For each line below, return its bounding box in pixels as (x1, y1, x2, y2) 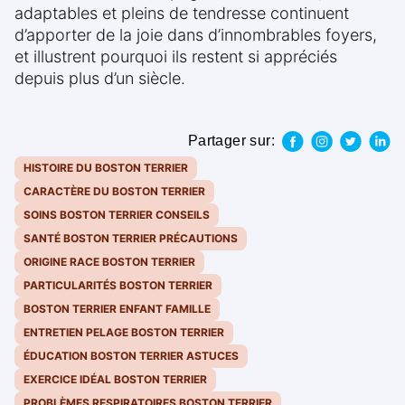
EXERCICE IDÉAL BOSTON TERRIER (24, 372, 207, 387)
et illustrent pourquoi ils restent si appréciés (14, 47, 337, 67)
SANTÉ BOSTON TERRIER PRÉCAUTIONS (24, 231, 238, 246)
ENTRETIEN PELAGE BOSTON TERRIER (24, 325, 224, 340)
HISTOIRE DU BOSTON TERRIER (24, 161, 188, 175)
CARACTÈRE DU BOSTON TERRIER (24, 184, 205, 199)
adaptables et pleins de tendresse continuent (14, 4, 349, 24)
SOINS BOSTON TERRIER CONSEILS (24, 208, 210, 222)
